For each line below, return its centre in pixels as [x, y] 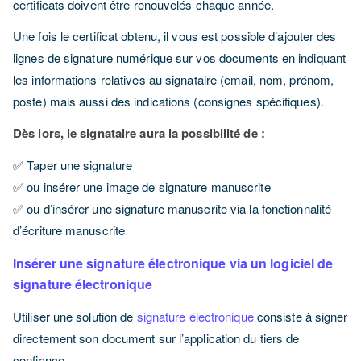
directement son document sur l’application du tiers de [156, 338]
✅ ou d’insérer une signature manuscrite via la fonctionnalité [172, 208]
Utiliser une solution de [73, 316]
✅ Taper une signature [73, 165]
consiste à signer [301, 316]
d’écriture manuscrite [69, 230]
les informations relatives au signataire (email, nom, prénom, [174, 79]
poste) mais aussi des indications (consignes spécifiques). [168, 101]
